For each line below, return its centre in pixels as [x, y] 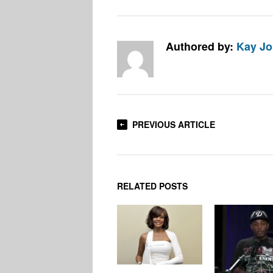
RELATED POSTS [152, 186]
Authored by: [201, 46]
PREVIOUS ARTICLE [174, 124]
